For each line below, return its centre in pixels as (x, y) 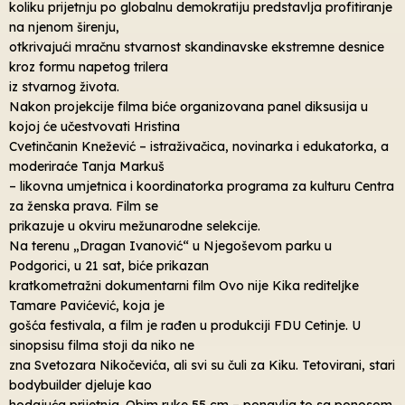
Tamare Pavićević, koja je (87, 305)
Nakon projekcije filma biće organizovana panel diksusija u (188, 106)
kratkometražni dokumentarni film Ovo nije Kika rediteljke (184, 285)
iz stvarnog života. (64, 86)
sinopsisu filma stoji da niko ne (102, 345)
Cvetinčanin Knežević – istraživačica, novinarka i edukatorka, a (199, 146)
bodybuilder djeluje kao (80, 385)
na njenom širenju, (64, 27)
